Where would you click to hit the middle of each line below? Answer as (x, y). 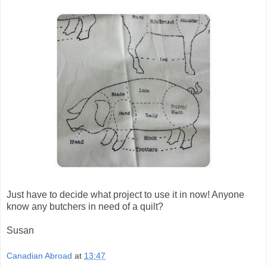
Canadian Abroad (39, 256)
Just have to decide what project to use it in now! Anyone (125, 194)
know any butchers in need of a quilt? (85, 206)
